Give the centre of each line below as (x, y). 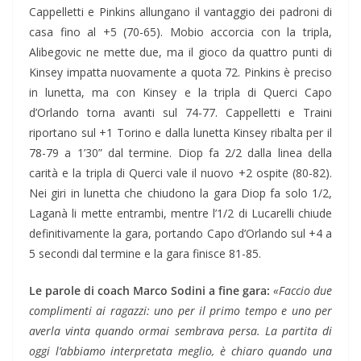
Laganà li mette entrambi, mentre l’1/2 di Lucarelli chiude (180, 214)
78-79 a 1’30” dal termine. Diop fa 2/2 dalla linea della (180, 153)
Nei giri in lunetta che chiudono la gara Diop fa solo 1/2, (180, 193)
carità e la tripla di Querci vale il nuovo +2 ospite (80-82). (180, 173)
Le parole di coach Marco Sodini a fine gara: (149, 291)
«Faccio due (303, 291)
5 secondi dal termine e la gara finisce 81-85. (145, 254)
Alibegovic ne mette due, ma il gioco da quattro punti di (180, 52)
